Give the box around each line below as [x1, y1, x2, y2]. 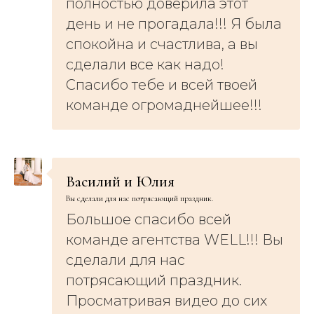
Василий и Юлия [66, 172, 175, 191]
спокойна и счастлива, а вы [66, 35, 258, 53]
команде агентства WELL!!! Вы [66, 231, 283, 248]
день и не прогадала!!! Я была [66, 15, 282, 32]
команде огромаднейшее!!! [66, 96, 262, 114]
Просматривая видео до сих [66, 292, 267, 309]
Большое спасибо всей [66, 210, 231, 228]
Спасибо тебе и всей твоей [66, 76, 257, 93]
